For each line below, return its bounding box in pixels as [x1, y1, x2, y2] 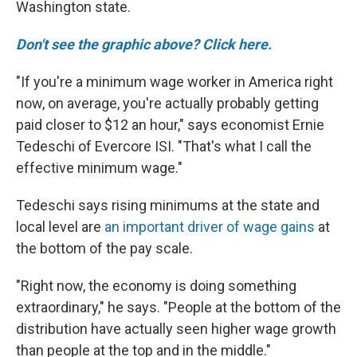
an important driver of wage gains [104, 218, 315, 236]
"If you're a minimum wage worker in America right [16, 73, 333, 91]
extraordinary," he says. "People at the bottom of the [16, 299, 341, 316]
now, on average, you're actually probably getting [16, 95, 319, 112]
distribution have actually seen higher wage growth [16, 320, 336, 338]
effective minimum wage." [16, 159, 182, 177]
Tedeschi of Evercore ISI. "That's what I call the [16, 138, 312, 155]
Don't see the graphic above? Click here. [16, 36, 272, 53]
